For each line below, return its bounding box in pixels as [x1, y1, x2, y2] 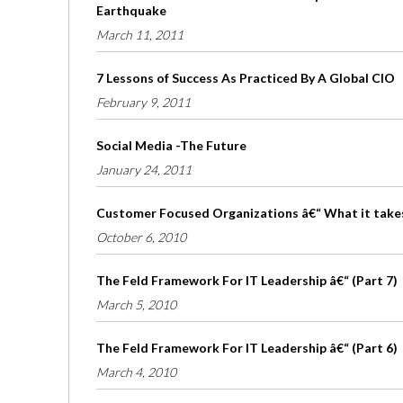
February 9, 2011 [96, 94, 191, 111]
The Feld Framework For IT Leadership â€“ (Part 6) [96, 340, 398, 356]
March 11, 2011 [96, 27, 184, 43]
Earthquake [96, 3, 166, 19]
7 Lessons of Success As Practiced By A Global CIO [96, 70, 395, 86]
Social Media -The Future [96, 138, 246, 154]
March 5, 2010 [96, 297, 176, 313]
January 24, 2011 [96, 162, 192, 178]
